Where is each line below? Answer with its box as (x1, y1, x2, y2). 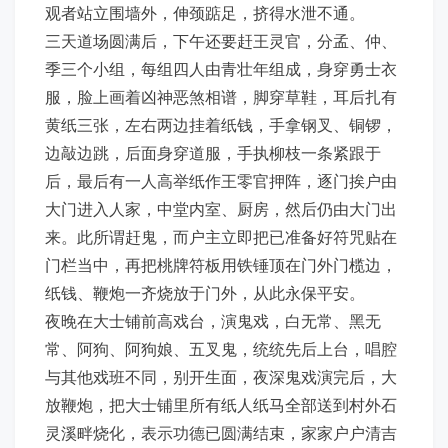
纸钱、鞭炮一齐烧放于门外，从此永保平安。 (45, 281, 365, 304)
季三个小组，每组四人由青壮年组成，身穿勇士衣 (45, 57, 397, 80)
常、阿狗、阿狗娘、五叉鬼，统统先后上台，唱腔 (45, 337, 397, 360)
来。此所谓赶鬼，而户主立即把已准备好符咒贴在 (45, 225, 397, 248)
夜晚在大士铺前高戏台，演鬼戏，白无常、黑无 (45, 309, 381, 332)
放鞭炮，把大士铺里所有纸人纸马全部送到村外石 (45, 393, 397, 416)
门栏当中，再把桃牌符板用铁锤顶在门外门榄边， (45, 253, 397, 276)
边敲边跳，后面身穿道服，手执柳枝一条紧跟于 (45, 141, 381, 164)
